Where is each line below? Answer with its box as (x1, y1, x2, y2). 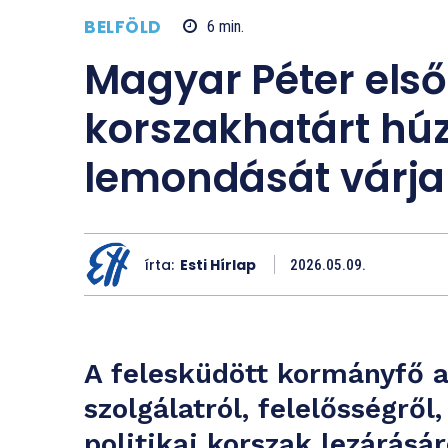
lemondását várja (84, 150, 446, 207)
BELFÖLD (84, 14, 162, 39)
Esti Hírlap (180, 254, 256, 275)
